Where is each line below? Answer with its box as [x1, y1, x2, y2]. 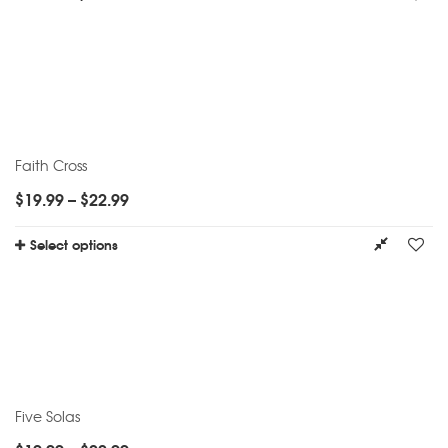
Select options [30, 233, 118, 254]
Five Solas [15, 405, 80, 426]
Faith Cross [15, 154, 87, 175]
